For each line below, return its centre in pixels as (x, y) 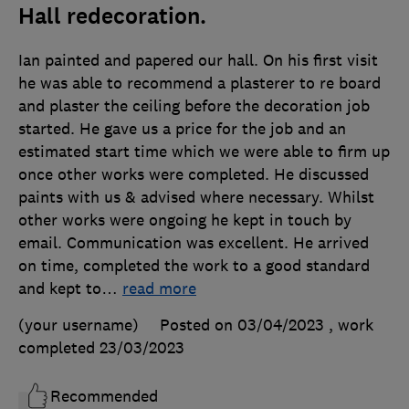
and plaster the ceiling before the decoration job (194, 106)
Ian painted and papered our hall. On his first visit (198, 61)
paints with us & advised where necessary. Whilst (196, 198)
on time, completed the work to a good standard (194, 266)
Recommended (104, 397)
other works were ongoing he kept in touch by (185, 220)
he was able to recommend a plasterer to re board (199, 84)
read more (159, 289)
